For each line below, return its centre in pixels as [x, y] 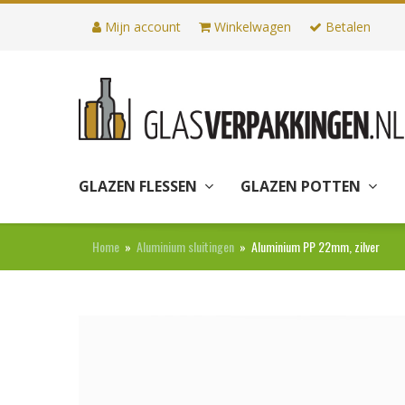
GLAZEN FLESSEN [140, 186]
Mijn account [141, 27]
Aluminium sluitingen [185, 246]
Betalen [346, 27]
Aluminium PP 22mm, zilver [316, 246]
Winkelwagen [251, 27]
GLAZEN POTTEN [302, 186]
